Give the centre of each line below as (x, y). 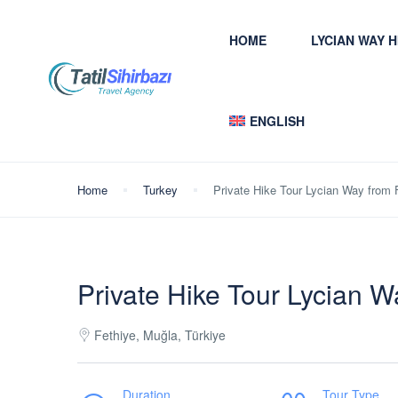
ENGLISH (277, 121)
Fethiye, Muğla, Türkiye (160, 335)
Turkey (160, 190)
